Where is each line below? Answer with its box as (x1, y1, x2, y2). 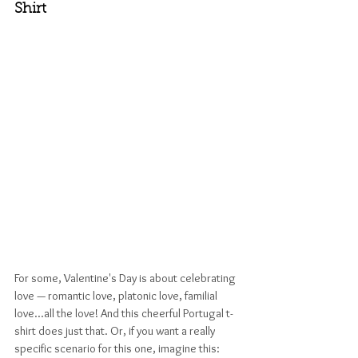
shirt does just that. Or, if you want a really (14, 323, 217, 338)
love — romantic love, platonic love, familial (14, 288, 220, 303)
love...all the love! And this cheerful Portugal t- (14, 305, 233, 320)
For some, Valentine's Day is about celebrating (14, 270, 238, 285)
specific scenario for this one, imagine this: (14, 340, 222, 356)
